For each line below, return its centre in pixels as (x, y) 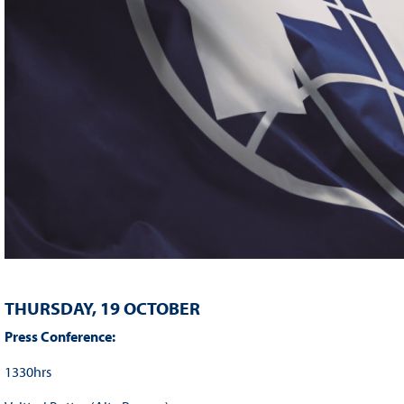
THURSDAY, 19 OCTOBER (102, 308)
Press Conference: (61, 337)
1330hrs (28, 372)
